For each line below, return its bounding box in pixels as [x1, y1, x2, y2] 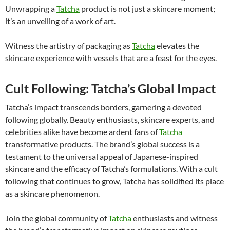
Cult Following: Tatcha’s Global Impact [5, 81, 216, 96]
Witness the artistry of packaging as [5, 40, 132, 50]
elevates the [155, 40, 199, 50]
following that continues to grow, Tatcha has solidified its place [5, 176, 224, 186]
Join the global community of [5, 213, 108, 223]
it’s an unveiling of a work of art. [5, 15, 116, 26]
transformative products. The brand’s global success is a [5, 139, 200, 149]
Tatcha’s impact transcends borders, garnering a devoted [5, 102, 202, 112]
